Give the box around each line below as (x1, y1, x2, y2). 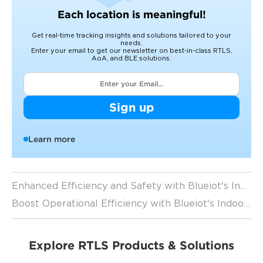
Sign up (109, 100, 154, 114)
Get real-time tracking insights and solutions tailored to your (32, 33, 231, 39)
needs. (120, 41, 143, 47)
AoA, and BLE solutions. (92, 56, 171, 62)
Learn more (28, 134, 75, 144)
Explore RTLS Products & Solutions (29, 238, 234, 252)
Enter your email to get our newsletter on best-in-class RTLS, (31, 48, 232, 55)
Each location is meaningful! (57, 8, 206, 21)
